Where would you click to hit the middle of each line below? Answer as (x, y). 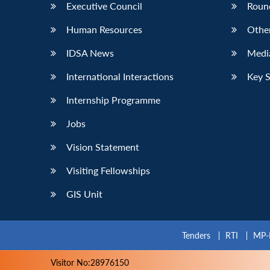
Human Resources (104, 30)
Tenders (196, 235)
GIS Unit (84, 194)
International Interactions (120, 77)
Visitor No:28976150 (90, 262)
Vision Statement (103, 147)
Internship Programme (113, 100)
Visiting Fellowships (108, 171)
